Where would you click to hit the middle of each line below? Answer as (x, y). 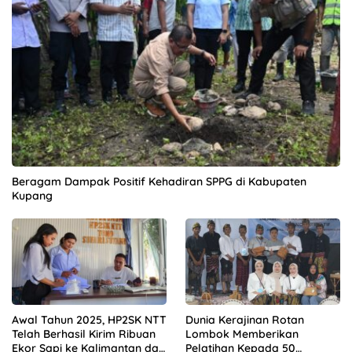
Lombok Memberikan (242, 334)
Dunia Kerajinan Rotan (245, 319)
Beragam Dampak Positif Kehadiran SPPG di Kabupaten (159, 181)
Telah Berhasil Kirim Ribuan (84, 334)
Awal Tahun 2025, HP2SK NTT (89, 319)
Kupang (32, 195)
